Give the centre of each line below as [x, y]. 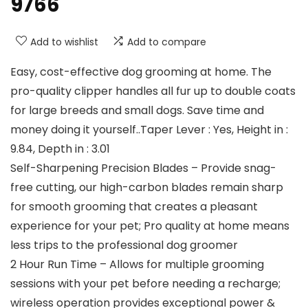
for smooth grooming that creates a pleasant [134, 207]
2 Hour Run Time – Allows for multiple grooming [137, 265]
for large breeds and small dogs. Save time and [137, 111]
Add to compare [167, 42]
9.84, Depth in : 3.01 [60, 149]
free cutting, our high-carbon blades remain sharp [147, 188]
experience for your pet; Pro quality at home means [150, 226]
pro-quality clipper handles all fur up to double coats [153, 91]
